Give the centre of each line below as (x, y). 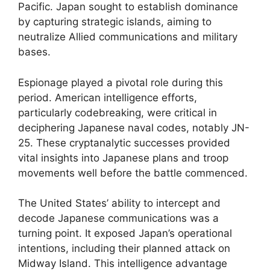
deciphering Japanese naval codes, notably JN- (134, 127)
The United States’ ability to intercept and (119, 203)
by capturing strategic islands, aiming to (115, 22)
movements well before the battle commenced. (133, 173)
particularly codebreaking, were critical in (118, 112)
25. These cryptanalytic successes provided (124, 143)
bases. (34, 52)
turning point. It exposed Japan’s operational (125, 233)
